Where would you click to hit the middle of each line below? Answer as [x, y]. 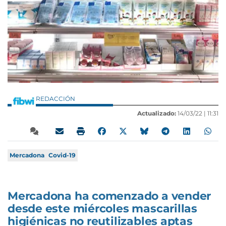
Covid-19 [62, 155]
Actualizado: [157, 113]
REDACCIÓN [56, 98]
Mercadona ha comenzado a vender [109, 196]
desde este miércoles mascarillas [102, 208]
